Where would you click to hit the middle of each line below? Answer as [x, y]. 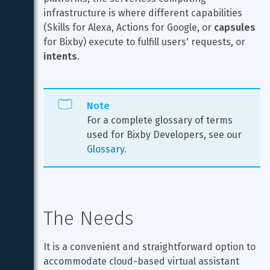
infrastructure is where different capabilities [144, 13]
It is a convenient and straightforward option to [151, 247]
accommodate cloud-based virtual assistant [143, 261]
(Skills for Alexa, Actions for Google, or [129, 27]
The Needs [89, 218]
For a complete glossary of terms [161, 120]
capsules [235, 27]
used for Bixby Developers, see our [165, 135]
